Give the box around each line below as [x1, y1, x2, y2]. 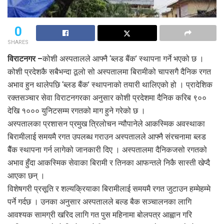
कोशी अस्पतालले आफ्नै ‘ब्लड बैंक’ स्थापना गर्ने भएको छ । [42, 54, 204, 64]
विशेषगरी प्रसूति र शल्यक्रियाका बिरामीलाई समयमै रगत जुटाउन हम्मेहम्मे [7, 184, 210, 194]
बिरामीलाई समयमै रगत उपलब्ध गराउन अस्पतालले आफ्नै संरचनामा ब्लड [7, 132, 206, 142]
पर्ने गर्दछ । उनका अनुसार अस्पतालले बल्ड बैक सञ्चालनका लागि [7, 197, 191, 207]
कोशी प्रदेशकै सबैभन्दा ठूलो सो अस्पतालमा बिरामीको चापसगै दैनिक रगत [7, 67, 211, 77]
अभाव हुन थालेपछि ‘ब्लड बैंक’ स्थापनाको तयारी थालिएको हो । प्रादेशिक [7, 80, 212, 90]
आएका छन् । [7, 171, 45, 181]
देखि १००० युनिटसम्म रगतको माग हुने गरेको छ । [7, 106, 145, 116]
